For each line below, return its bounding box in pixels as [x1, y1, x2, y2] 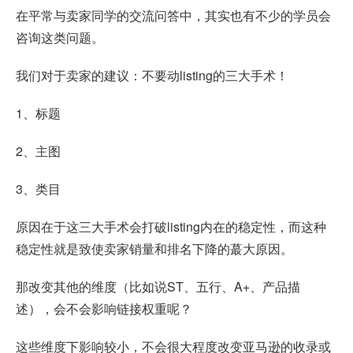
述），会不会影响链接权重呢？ [16, 299, 192, 318]
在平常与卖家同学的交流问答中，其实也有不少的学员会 [16, 6, 331, 25]
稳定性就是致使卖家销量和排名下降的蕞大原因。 [16, 240, 293, 258]
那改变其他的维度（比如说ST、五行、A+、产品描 [16, 277, 300, 296]
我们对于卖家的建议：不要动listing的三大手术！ [16, 66, 288, 85]
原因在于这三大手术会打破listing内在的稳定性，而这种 [16, 217, 326, 236]
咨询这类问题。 [16, 28, 104, 47]
